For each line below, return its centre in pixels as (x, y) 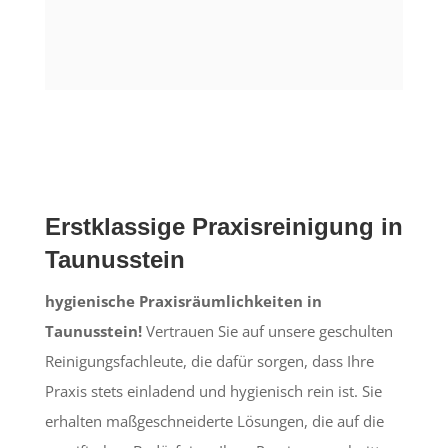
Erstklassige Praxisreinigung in (223, 226)
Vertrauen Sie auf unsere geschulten (267, 330)
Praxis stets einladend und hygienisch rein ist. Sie (213, 390)
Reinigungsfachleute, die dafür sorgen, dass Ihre (209, 360)
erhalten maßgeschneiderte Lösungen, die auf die (214, 420)
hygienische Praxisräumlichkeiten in (183, 300)
